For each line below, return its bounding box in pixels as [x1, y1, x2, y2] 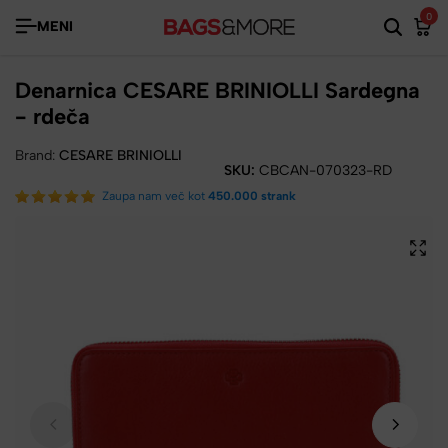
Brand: [15, 146, 59, 164]
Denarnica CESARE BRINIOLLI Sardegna [15, 76, 420, 104]
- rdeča [15, 102, 90, 130]
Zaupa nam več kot [102, 188, 208, 203]
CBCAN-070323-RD [259, 161, 392, 179]
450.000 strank [208, 188, 296, 203]
